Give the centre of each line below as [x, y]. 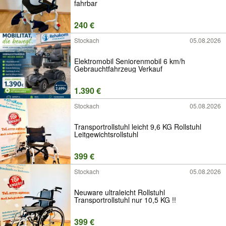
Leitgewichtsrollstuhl [106, 134]
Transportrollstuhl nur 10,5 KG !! [125, 200]
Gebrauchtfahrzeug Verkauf [118, 68]
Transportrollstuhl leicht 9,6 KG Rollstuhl [138, 126]
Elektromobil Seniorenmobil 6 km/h [130, 61]
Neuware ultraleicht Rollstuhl [120, 192]
